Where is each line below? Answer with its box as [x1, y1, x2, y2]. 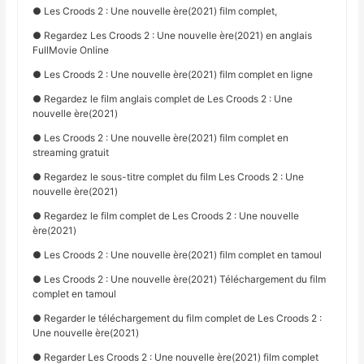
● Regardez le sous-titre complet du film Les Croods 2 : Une [32, 171, 305, 184]
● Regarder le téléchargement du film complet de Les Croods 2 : [32, 312, 323, 325]
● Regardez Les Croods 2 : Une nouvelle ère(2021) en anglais [32, 29, 313, 42]
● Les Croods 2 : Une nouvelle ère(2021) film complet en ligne [32, 68, 314, 81]
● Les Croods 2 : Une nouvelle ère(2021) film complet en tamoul [32, 249, 323, 262]
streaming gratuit [32, 146, 110, 159]
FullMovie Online [32, 44, 110, 57]
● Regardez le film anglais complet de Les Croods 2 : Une [32, 93, 293, 106]
